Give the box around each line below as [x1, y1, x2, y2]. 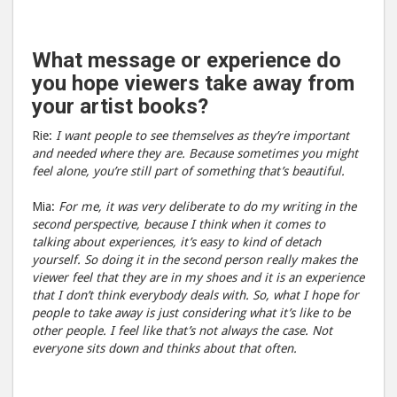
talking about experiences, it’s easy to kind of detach [32, 235, 321, 250]
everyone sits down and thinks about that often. [32, 341, 297, 356]
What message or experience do [32, 48, 341, 74]
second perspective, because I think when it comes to [32, 217, 325, 232]
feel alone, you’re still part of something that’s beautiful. [32, 164, 345, 179]
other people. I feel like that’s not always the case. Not [32, 323, 332, 339]
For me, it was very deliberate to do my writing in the [58, 199, 356, 214]
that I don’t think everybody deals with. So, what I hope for [32, 288, 359, 303]
